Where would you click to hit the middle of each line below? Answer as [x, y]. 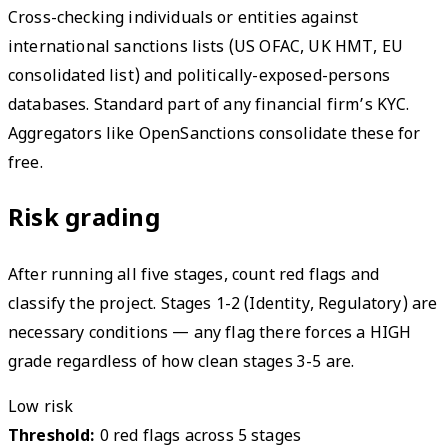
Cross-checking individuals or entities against [183, 19]
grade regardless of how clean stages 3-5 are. [181, 364]
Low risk [41, 409]
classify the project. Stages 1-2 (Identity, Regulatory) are [223, 306]
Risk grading [84, 220]
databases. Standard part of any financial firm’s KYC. [209, 106]
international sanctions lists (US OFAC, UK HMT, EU [206, 48]
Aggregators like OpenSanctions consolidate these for [214, 135]
